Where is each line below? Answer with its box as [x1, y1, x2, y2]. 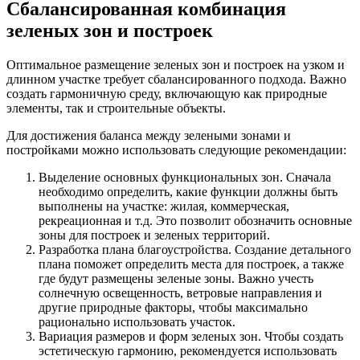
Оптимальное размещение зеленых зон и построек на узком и [6, 58, 345, 72]
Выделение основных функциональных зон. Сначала [39, 170, 331, 185]
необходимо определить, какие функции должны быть [39, 185, 337, 199]
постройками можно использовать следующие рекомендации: [6, 143, 346, 157]
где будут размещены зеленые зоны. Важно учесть [39, 272, 313, 286]
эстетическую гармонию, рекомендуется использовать [39, 344, 337, 358]
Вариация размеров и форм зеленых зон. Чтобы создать [39, 329, 343, 344]
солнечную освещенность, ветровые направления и [39, 286, 322, 301]
